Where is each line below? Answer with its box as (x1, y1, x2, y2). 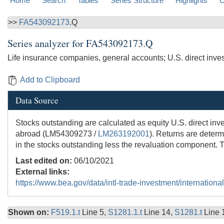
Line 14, (144, 208, 174, 217)
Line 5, (82, 208, 108, 217)
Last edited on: (15, 156, 72, 165)
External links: (15, 167, 69, 176)
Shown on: (8, 208, 49, 217)
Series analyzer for (7, 36, 86, 50)
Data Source (15, 94, 58, 106)
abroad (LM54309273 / (15, 129, 98, 138)
